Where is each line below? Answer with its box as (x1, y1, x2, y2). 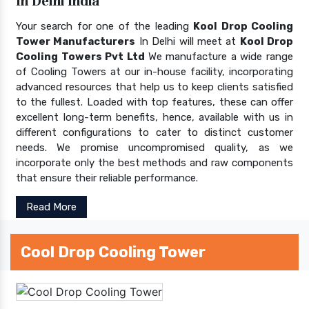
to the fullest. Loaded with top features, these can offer (16, 95, 293, 108)
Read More (26, 200, 77, 213)
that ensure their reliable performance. (16, 171, 198, 184)
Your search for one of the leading (16, 19, 194, 32)
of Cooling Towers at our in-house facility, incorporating (16, 65, 293, 78)
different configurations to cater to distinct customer (16, 126, 293, 139)
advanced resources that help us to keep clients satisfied (16, 80, 293, 93)
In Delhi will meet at (135, 34, 240, 48)
